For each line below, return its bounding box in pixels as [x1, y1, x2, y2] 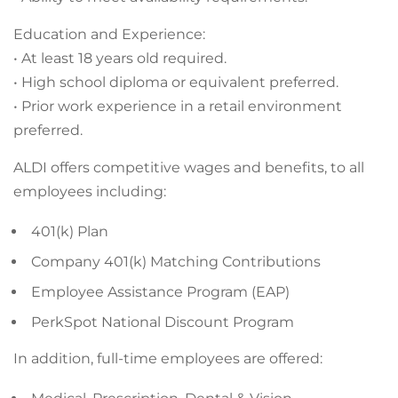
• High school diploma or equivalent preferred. [13, 74, 338, 91]
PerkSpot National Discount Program [31, 314, 294, 330]
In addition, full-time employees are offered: [13, 350, 322, 367]
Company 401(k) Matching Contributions [31, 253, 321, 270]
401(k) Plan [31, 223, 108, 240]
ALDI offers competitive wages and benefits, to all [13, 159, 364, 176]
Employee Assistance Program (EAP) [31, 283, 290, 300]
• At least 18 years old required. [13, 50, 227, 67]
